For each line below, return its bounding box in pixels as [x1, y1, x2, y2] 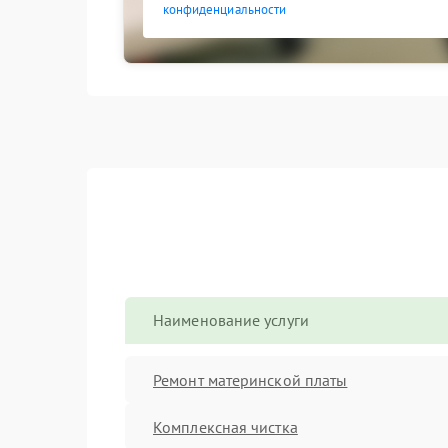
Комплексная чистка [153, 416, 298, 437]
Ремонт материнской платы [153, 369, 348, 390]
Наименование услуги [153, 310, 309, 330]
